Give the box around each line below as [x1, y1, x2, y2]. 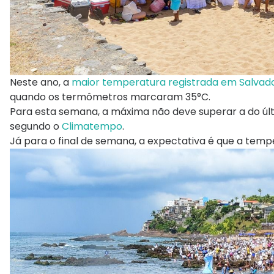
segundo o [10, 119, 59, 134]
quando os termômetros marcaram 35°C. [10, 90, 210, 105]
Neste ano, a [10, 75, 69, 90]
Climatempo [59, 119, 122, 134]
